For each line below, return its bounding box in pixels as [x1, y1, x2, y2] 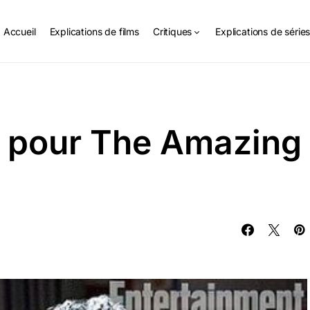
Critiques [152, 25, 192, 37]
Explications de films [49, 25, 139, 37]
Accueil [3, 25, 36, 37]
